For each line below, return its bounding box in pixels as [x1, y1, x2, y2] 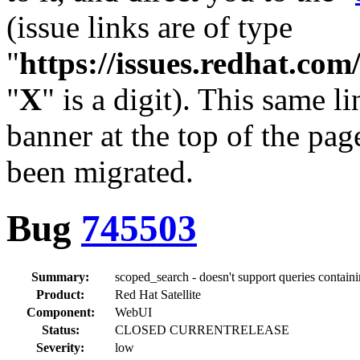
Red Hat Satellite [115, 287, 201, 301]
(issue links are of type [6, 10, 292, 44]
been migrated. [6, 154, 194, 189]
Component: [26, 305, 95, 319]
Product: [36, 287, 84, 301]
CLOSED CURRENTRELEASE [115, 322, 289, 337]
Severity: [36, 340, 84, 354]
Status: [41, 322, 80, 337]
